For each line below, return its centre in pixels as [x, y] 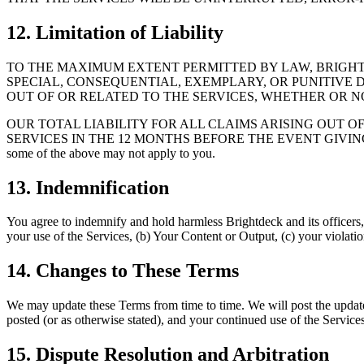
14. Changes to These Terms [123, 271]
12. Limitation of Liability [115, 32]
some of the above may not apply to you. [111, 153]
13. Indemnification [88, 187]
